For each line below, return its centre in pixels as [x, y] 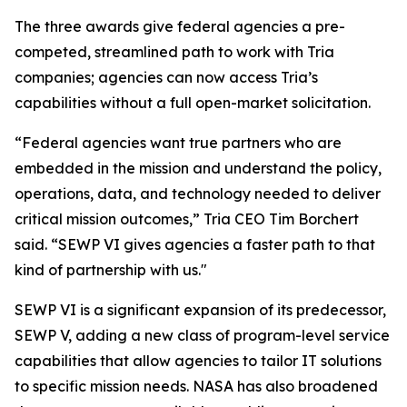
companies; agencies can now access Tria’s [166, 77]
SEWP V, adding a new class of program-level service [202, 335]
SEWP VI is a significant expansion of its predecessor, [200, 310]
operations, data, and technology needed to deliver [198, 194]
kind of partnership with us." [111, 270]
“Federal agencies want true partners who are [178, 143]
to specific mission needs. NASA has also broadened [196, 386]
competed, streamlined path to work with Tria [174, 52]
